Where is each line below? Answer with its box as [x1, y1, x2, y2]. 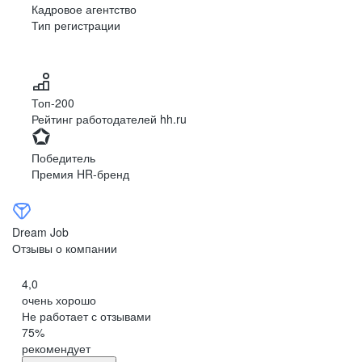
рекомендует [22, 340, 90, 356]
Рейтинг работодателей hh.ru [32, 111, 187, 127]
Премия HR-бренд [32, 166, 129, 182]
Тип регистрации [32, 17, 120, 33]
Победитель [32, 149, 95, 166]
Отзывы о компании [12, 240, 117, 256]
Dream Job [12, 224, 69, 240]
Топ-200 [32, 95, 74, 111]
